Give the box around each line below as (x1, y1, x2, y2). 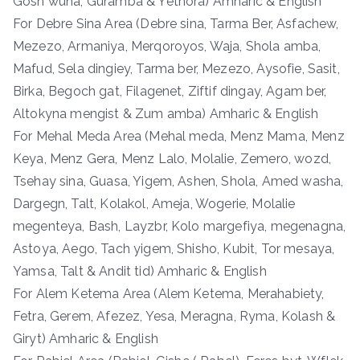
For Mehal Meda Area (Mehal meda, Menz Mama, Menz (13, 128, 345, 144)
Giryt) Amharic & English (13, 330, 158, 346)
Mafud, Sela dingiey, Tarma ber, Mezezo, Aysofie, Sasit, (13, 60, 340, 76)
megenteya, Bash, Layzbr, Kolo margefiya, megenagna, (13, 218, 346, 234)
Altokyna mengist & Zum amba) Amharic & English (13, 105, 319, 121)
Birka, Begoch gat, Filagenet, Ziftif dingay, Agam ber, (13, 83, 327, 99)
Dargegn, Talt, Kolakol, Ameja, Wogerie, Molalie (13, 195, 296, 211)
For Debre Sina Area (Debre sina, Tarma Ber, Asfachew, (13, 15, 339, 31)
